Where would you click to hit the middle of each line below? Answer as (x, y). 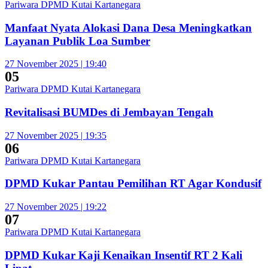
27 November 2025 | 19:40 (56, 64)
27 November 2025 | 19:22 (56, 207)
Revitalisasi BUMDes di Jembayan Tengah (109, 112)
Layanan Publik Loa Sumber (77, 41)
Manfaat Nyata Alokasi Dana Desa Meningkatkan (128, 28)
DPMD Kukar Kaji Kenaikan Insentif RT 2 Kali (124, 255)
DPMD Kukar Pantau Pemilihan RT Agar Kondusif (133, 184)
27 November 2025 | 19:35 (56, 135)
